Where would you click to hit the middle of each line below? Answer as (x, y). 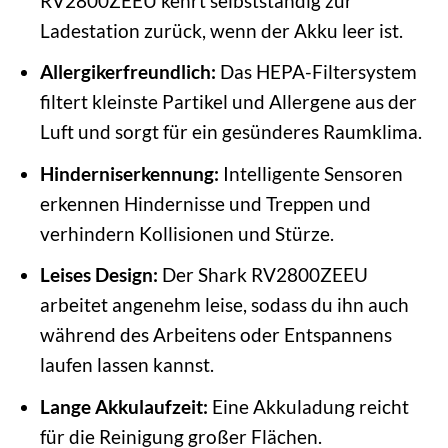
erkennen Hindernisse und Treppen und (205, 203)
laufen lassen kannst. (126, 365)
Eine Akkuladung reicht (308, 406)
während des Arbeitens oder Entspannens (215, 335)
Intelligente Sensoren (310, 173)
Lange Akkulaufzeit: (123, 406)
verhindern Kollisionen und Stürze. (186, 233)
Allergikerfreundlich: (127, 72)
